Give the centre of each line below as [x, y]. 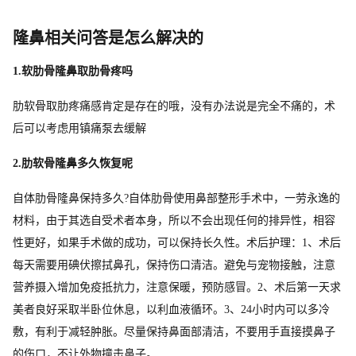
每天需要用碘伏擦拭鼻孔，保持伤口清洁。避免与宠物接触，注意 [174, 265]
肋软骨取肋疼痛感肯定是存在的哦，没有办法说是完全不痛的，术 [174, 106]
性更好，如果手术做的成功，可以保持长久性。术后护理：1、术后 [177, 242]
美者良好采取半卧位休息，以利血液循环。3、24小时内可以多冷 [171, 309]
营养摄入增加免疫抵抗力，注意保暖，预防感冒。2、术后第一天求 [177, 287]
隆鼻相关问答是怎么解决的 [108, 38]
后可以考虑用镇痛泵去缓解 [79, 128]
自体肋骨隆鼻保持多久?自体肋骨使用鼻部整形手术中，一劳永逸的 [176, 198]
